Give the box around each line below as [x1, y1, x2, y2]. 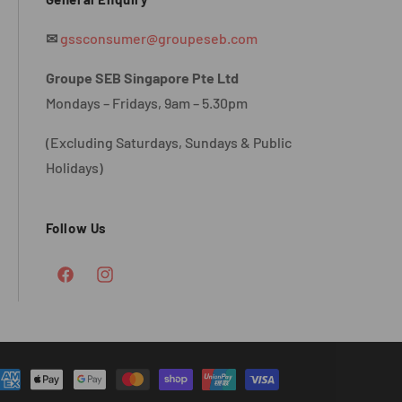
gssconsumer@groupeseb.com [59, 30, 258, 47]
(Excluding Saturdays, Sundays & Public [45, 134, 292, 151]
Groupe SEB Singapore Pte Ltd [45, 69, 239, 86]
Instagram [93, 276, 151, 293]
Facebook [54, 276, 109, 293]
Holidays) [45, 159, 103, 176]
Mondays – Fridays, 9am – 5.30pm [45, 94, 248, 111]
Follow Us [45, 220, 108, 236]
